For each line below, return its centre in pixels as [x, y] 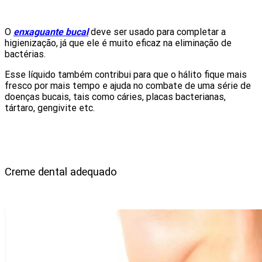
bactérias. [25, 54]
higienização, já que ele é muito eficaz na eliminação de [118, 43]
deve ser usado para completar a [157, 32]
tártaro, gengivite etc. [50, 108]
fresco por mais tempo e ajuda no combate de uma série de [128, 85]
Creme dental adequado [61, 172]
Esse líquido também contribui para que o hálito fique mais [126, 74]
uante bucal [64, 32]
